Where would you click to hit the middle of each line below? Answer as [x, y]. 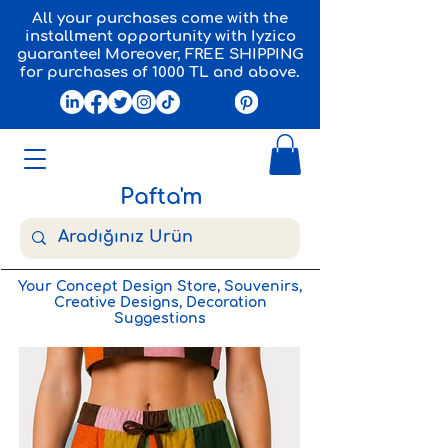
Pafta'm [161, 196]
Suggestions [160, 318]
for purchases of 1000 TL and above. [160, 72]
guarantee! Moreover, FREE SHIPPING [160, 54]
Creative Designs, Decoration [160, 302]
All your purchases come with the [160, 18]
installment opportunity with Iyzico [160, 36]
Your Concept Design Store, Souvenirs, [160, 286]
